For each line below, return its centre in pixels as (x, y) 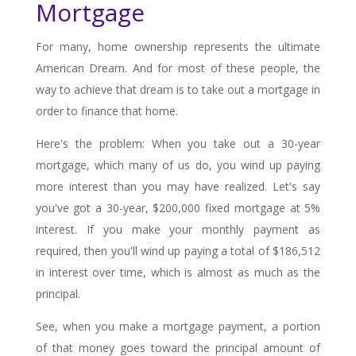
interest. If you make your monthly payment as (178, 229)
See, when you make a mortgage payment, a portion (178, 326)
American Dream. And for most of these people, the (178, 68)
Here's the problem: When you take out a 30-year (178, 143)
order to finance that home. (106, 110)
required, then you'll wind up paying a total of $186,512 (178, 250)
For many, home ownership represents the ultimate (178, 46)
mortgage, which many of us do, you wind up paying (178, 164)
